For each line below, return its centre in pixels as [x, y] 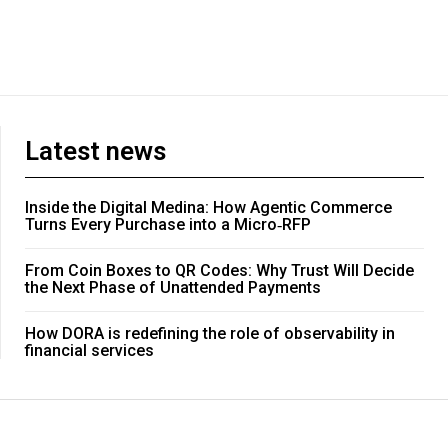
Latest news [95, 151]
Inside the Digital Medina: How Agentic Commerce [208, 208]
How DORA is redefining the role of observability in [210, 334]
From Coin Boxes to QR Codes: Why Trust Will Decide [219, 271]
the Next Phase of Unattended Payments [173, 288]
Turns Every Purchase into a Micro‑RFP [168, 225]
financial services [89, 351]
